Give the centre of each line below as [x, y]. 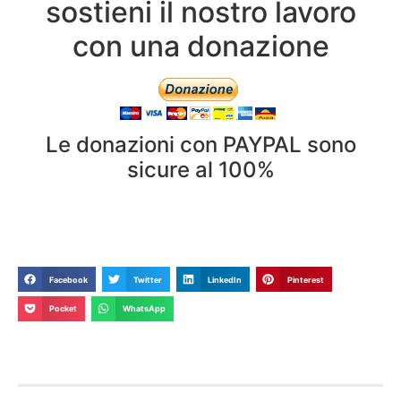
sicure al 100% [200, 170]
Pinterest [306, 279]
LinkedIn [225, 279]
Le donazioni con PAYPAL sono [200, 145]
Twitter [148, 279]
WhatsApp [145, 309]
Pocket [64, 309]
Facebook [69, 279]
